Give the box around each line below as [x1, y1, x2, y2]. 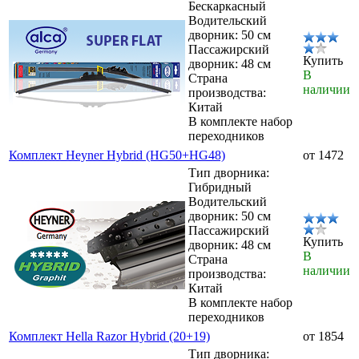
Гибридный [188, 179, 252, 194]
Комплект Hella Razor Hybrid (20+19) [9, 329, 210, 343]
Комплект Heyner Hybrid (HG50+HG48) [9, 147, 225, 162]
